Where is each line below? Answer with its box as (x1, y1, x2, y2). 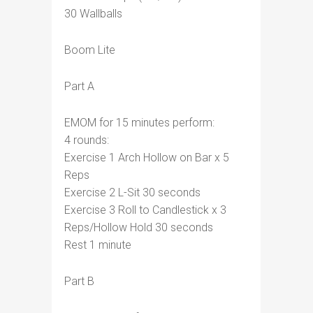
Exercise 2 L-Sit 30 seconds (64, 186, 201, 199)
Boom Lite (64, 43, 115, 57)
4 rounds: (64, 133, 109, 147)
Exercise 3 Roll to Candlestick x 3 (64, 203, 226, 217)
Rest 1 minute (64, 238, 131, 252)
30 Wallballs (64, 7, 122, 20)
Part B (64, 275, 94, 288)
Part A (64, 80, 94, 93)
